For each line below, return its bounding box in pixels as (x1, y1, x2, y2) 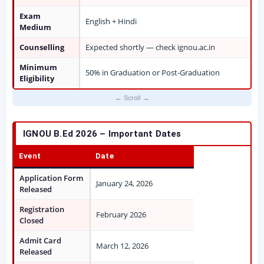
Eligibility (19, 73, 54, 84)
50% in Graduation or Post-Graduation (85, 67, 220, 78)
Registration (19, 204, 64, 214)
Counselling (19, 42, 64, 52)
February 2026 (96, 209, 146, 220)
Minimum (19, 62, 57, 72)
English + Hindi (85, 16, 137, 27)
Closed (19, 215, 44, 226)
